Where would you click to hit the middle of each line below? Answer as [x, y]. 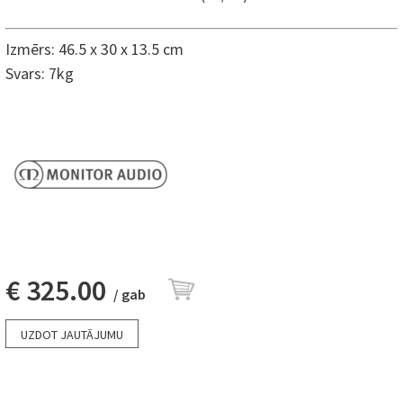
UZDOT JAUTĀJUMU [72, 335]
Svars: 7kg [40, 74]
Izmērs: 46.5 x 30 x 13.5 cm [96, 49]
